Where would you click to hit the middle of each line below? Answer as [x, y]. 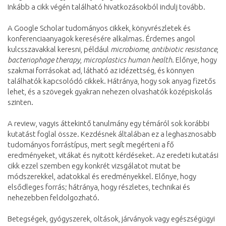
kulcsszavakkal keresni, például [59, 49]
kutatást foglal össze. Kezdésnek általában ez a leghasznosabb [112, 134]
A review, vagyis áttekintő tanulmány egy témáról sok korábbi [108, 123]
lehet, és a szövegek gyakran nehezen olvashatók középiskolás [110, 91]
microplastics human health [128, 60]
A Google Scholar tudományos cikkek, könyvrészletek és [99, 28]
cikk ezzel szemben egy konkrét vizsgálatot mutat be [94, 165]
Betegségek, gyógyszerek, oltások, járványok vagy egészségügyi [111, 218]
